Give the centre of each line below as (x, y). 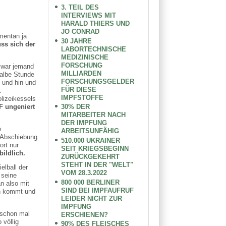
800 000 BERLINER (91, 182)
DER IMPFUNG (84, 123)
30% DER (76, 107)
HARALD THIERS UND (96, 23)
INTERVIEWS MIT (89, 15)
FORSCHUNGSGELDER (98, 81)
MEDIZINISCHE (85, 57)
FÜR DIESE (79, 89)
